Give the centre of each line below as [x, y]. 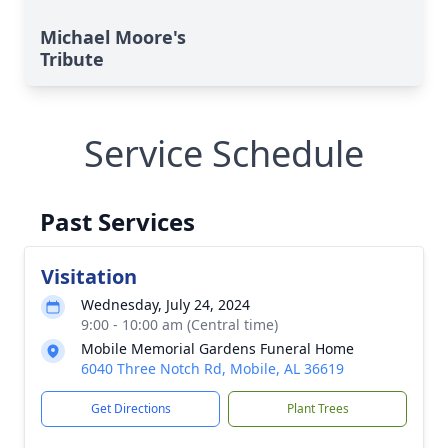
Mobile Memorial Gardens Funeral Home [217, 348]
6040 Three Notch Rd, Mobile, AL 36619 [212, 368]
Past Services [117, 221]
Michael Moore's [113, 37]
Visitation [89, 276]
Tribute [72, 59]
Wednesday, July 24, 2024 [165, 304]
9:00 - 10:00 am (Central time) [179, 324]
